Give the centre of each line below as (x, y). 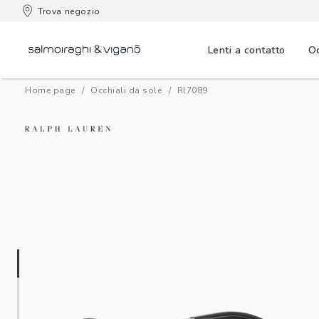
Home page (50, 90)
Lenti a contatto (246, 50)
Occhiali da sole (126, 90)
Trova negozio (69, 11)
